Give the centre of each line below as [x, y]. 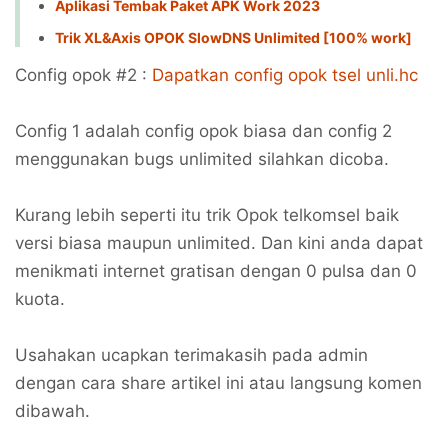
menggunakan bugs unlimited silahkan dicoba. [202, 159]
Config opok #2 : [83, 75]
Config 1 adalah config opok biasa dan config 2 [203, 131]
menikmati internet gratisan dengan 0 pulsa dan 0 [216, 271]
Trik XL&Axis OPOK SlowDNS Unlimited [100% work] [233, 38]
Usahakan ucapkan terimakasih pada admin [191, 355]
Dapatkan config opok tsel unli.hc [285, 75]
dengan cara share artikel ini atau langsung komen [218, 383]
